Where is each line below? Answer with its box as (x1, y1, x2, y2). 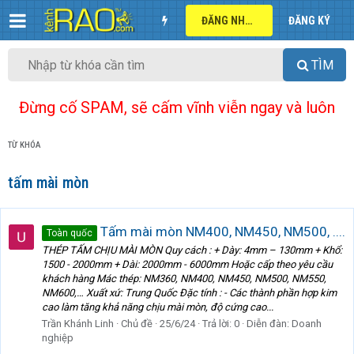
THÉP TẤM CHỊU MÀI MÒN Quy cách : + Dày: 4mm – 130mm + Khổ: (42, 244, 342, 257)
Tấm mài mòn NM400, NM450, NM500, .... (97, 223, 345, 239)
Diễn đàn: (247, 318, 292, 330)
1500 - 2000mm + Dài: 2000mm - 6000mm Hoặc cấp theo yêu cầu (42, 258, 333, 271)
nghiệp (42, 332, 73, 345)
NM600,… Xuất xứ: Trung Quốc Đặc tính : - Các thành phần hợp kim (42, 287, 337, 299)
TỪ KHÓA (8, 140, 41, 151)
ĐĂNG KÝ (288, 13, 330, 27)
